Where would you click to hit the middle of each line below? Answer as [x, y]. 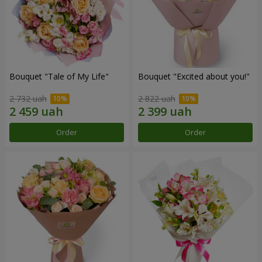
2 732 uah [28, 99]
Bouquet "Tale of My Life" [59, 76]
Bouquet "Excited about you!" [194, 76]
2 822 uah [157, 99]
